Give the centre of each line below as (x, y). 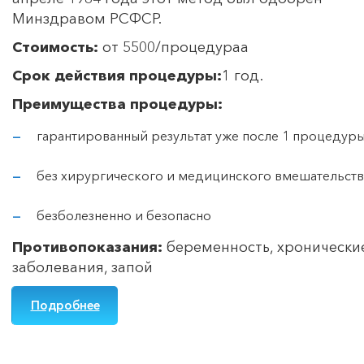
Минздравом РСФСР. (87, 18)
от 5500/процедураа (173, 47)
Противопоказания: (87, 247)
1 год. (243, 75)
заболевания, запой (82, 267)
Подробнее (65, 305)
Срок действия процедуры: (117, 75)
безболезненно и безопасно (124, 215)
